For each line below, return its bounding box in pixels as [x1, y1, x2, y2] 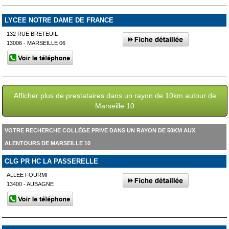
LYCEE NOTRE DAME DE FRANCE [4, 16, 113, 24]
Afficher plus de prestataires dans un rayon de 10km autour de [13, 91, 216, 100]
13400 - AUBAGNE [7, 180, 54, 187]
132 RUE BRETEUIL [7, 30, 58, 37]
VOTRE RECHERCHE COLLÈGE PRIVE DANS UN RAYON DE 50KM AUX [4, 127, 195, 133]
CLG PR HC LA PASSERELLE [4, 157, 98, 165]
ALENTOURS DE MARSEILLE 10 [4, 140, 90, 146]
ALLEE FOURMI [7, 171, 48, 178]
